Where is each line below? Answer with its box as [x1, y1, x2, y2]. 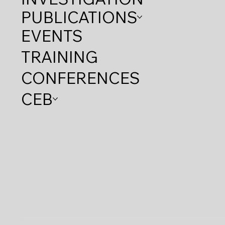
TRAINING [21, 46, 98, 67]
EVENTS [21, 25, 82, 46]
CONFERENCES [21, 67, 140, 88]
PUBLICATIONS [21, 7, 137, 27]
